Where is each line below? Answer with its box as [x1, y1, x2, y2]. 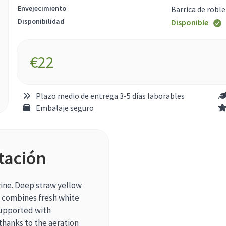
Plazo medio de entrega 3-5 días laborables [36, 91, 185, 101]
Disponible [171, 17, 209, 28]
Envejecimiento [18, 4, 67, 13]
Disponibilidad [18, 17, 65, 26]
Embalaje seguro [36, 103, 94, 114]
